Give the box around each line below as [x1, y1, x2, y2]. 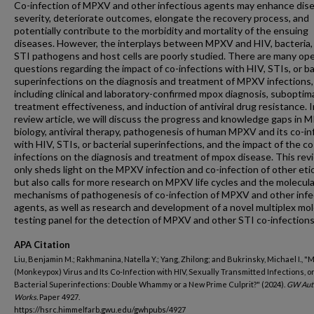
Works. [14, 292, 38, 301]
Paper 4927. [38, 292, 80, 301]
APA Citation [14, 239, 70, 250]
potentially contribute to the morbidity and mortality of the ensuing [14, 25, 308, 36]
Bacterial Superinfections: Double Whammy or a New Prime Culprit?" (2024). [14, 280, 287, 289]
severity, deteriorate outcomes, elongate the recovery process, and [14, 12, 309, 24]
